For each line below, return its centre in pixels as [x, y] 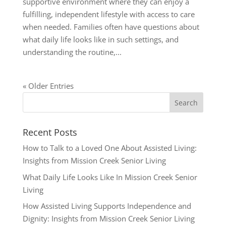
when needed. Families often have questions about [111, 27]
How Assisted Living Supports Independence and [107, 206]
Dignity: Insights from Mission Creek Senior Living [108, 219]
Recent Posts [50, 132]
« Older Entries [48, 86]
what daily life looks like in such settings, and [100, 40]
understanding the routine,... [72, 52]
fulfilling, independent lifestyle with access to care [108, 14]
